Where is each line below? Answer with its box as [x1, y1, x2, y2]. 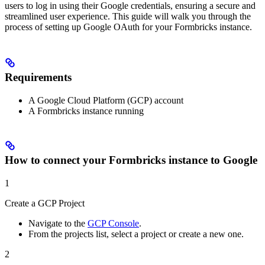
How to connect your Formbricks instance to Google [5, 154, 257, 167]
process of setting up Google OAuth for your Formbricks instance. [5, 21, 252, 32]
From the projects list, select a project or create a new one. [28, 229, 244, 240]
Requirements [5, 70, 72, 83]
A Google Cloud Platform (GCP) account [28, 95, 183, 105]
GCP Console [88, 218, 139, 229]
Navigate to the [28, 218, 88, 229]
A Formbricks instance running [28, 105, 144, 116]
